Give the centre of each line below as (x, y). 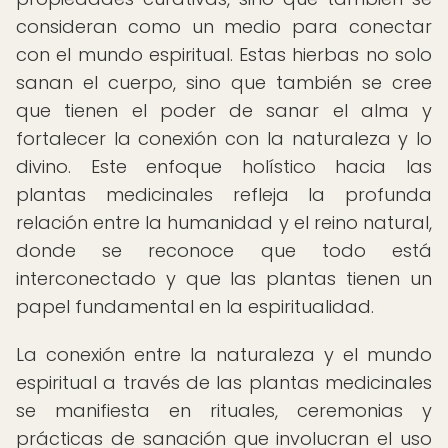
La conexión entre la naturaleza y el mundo (224, 354)
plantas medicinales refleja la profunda (224, 194)
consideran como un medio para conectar (224, 26)
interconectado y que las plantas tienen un (224, 278)
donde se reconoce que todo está (224, 250)
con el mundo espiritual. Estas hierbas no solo (224, 54)
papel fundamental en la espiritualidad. (195, 306)
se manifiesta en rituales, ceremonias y (224, 410)
